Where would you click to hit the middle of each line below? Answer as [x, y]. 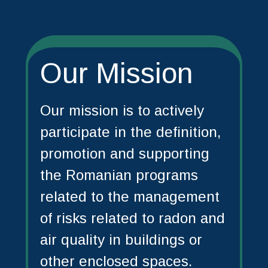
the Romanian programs [119, 175]
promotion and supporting [124, 153]
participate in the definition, [130, 132]
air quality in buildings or [121, 239]
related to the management [130, 196]
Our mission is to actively [122, 110]
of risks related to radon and [132, 218]
